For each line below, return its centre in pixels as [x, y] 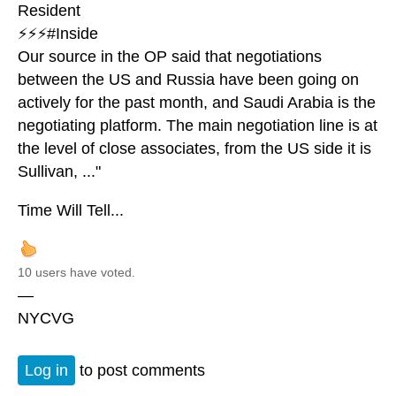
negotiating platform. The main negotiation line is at [198, 126]
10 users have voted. [76, 273]
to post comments [140, 370]
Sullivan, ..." [59, 172]
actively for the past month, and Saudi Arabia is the [197, 103]
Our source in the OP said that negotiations [170, 57]
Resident [49, 11]
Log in [46, 370]
